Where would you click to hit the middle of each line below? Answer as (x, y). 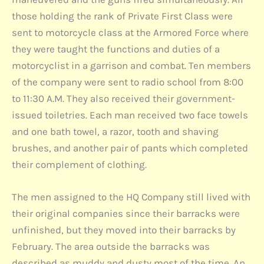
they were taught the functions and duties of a (116, 49)
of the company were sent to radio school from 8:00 (128, 82)
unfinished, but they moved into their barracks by (124, 230)
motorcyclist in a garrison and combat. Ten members (131, 65)
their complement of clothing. (79, 164)
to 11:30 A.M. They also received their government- (123, 98)
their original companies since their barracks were (126, 213)
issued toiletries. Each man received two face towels (130, 115)
